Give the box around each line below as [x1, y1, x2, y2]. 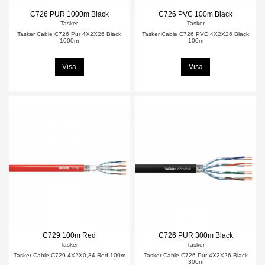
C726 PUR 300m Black [158, 231, 233, 240]
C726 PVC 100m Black [159, 10, 233, 19]
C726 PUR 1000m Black [30, 10, 109, 19]
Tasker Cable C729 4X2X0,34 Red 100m [13, 251, 125, 258]
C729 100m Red [43, 231, 96, 240]
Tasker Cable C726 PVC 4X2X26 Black [142, 30, 250, 37]
